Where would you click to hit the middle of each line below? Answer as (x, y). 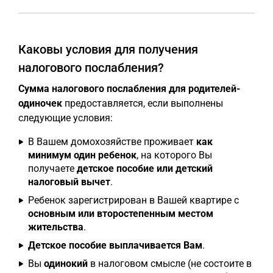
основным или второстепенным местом (121, 213)
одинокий (66, 263)
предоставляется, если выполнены (143, 103)
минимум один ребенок (82, 155)
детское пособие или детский (145, 168)
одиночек (40, 103)
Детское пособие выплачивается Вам (115, 245)
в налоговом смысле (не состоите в (170, 263)
